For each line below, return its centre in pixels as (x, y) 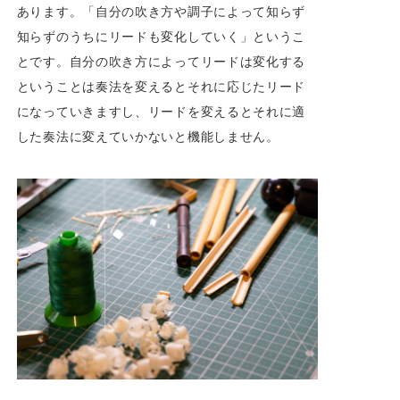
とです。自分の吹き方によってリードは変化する (161, 61)
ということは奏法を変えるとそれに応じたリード (161, 86)
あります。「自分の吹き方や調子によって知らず (161, 11)
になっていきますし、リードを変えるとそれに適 (161, 111)
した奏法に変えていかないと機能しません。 (148, 136)
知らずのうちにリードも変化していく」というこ (161, 36)
